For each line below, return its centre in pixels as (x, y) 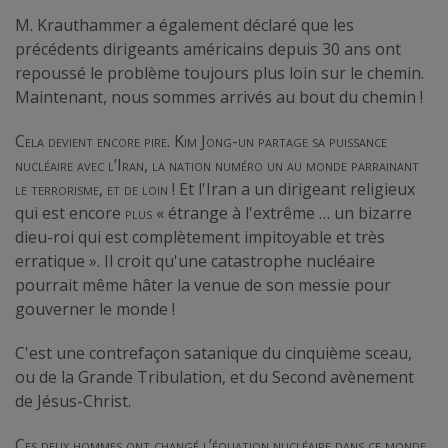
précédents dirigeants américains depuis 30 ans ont (208, 48)
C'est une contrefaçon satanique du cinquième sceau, (213, 352)
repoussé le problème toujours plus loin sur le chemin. (219, 72)
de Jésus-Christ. (73, 400)
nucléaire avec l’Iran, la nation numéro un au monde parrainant (217, 164)
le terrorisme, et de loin (91, 188)
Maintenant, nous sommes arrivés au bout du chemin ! (219, 96)
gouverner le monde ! (95, 308)
